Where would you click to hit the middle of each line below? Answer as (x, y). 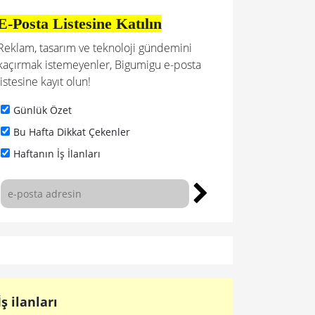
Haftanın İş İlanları (57, 153)
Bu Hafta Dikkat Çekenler (72, 131)
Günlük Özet (43, 110)
